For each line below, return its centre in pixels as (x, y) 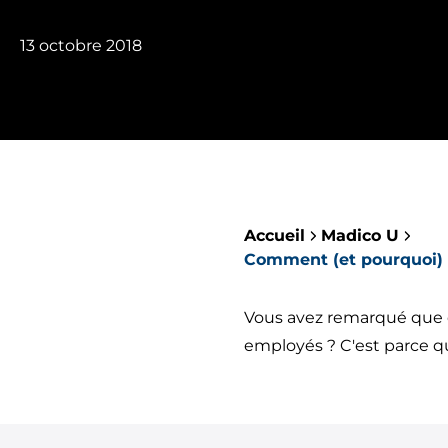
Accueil (274, 235)
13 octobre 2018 (81, 45)
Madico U (360, 235)
